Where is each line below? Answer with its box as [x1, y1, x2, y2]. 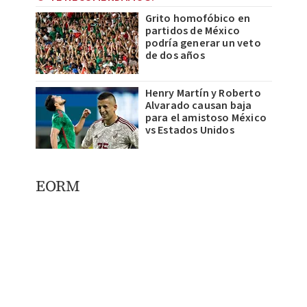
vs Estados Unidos [145, 123, 234, 138]
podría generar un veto [145, 36, 261, 51]
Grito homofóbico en [145, 11, 251, 27]
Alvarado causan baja [145, 98, 252, 114]
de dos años [145, 48, 205, 64]
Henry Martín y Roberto [145, 86, 261, 101]
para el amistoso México [145, 110, 267, 126]
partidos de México [145, 23, 241, 39]
